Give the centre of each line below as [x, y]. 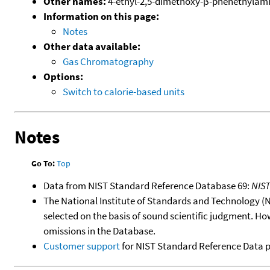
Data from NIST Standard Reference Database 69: [147, 186]
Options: [63, 76]
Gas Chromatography [108, 61]
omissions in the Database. [99, 231]
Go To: [43, 163]
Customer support [82, 246]
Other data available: [92, 46]
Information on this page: [101, 16]
